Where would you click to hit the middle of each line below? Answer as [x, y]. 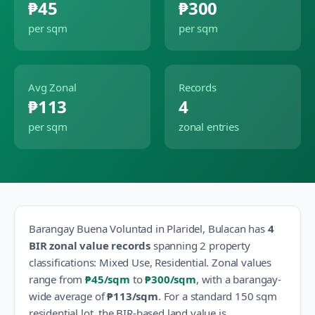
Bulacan [227, 229]
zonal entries [209, 127]
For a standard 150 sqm [220, 296]
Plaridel [185, 229]
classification [59, 262]
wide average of [67, 296]
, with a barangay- [238, 279]
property [228, 245]
